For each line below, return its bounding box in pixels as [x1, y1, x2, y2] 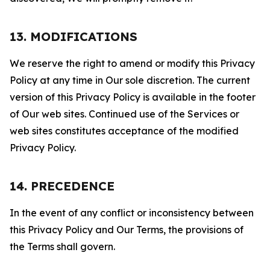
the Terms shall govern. [10, 240, 115, 253]
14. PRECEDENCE [10, 178, 115, 193]
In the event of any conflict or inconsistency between [10, 207, 254, 219]
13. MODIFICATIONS [10, 29, 137, 44]
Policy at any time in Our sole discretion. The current [10, 74, 250, 86]
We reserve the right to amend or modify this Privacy [10, 57, 255, 69]
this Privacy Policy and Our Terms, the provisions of [10, 224, 243, 236]
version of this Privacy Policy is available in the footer [10, 91, 256, 103]
